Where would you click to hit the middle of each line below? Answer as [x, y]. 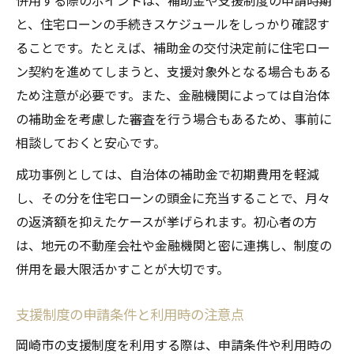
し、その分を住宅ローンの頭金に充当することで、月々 [173, 198]
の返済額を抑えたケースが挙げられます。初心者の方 [166, 222]
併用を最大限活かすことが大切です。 [122, 269]
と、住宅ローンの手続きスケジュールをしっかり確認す [173, 24]
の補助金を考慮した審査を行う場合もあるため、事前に [174, 119]
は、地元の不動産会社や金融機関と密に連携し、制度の [174, 245]
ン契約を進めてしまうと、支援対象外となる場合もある [173, 72]
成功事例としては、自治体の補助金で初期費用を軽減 [168, 174]
